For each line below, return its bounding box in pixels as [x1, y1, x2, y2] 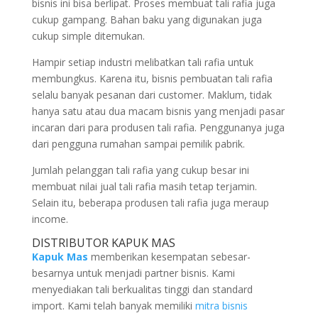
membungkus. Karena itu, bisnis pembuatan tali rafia [31, 72, 273, 85]
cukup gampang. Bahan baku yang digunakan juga [31, 13, 262, 26]
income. [31, 212, 68, 226]
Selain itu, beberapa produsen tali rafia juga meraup [31, 196, 269, 209]
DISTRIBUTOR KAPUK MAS [31, 235, 175, 251]
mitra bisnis [194, 299, 248, 312]
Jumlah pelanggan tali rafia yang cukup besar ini [31, 163, 249, 177]
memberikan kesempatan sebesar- [90, 250, 251, 263]
